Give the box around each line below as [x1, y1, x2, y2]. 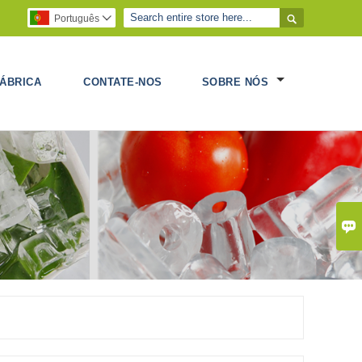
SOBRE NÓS [201, 76, 272, 89]
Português [54, 13, 99, 24]
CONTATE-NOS [83, 76, 162, 89]
